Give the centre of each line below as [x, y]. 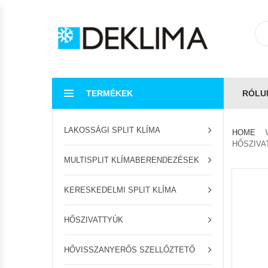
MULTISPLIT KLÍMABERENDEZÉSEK [132, 160]
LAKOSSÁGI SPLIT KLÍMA [112, 130]
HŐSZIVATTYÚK [94, 220]
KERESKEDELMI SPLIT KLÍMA [120, 190]
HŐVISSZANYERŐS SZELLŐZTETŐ [130, 250]
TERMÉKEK [109, 93]
